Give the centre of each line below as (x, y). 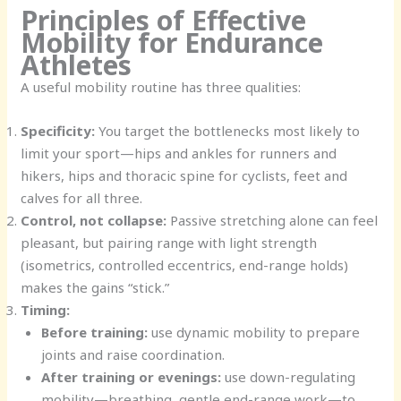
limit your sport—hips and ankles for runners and (179, 153)
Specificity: (58, 130)
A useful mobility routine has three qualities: (161, 86)
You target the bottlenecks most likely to (228, 130)
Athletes (77, 64)
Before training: (94, 332)
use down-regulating (288, 376)
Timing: (46, 309)
